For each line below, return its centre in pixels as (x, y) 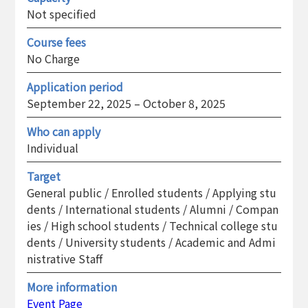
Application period (75, 86)
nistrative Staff (64, 258)
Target (43, 176)
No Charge (53, 58)
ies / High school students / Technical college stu (152, 225)
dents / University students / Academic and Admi (151, 242)
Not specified (61, 13)
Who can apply (63, 131)
